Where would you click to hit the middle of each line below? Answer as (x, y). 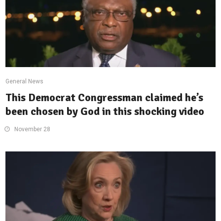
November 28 (33, 129)
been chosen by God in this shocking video (105, 111)
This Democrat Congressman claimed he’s (105, 98)
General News (25, 82)
